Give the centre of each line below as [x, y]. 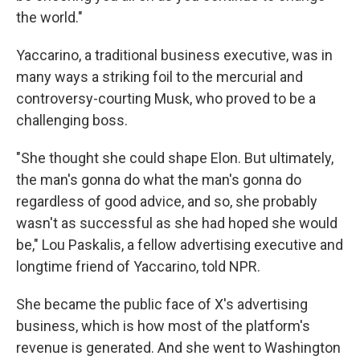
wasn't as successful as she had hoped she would [177, 223]
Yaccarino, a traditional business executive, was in [174, 55]
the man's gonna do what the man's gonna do [159, 180]
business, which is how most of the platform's [163, 326]
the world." [49, 17]
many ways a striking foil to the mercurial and [160, 77]
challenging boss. [72, 120]
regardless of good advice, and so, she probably [167, 201]
